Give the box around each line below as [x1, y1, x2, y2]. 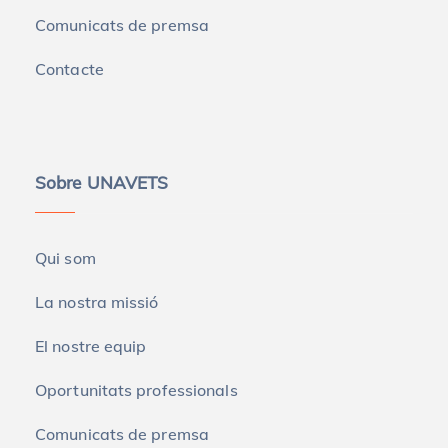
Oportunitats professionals [35, 379, 238, 400]
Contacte [35, 58, 104, 79]
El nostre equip [35, 335, 147, 356]
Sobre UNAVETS [35, 171, 169, 193]
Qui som [35, 247, 96, 268]
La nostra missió [35, 291, 159, 312]
